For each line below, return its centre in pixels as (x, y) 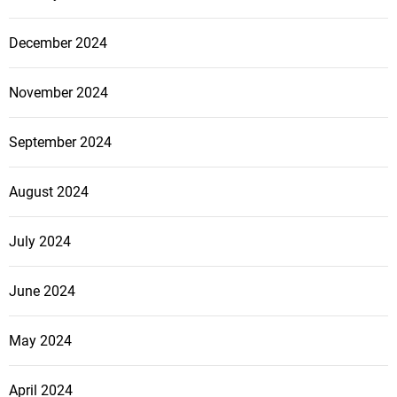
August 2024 (49, 192)
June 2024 (42, 292)
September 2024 (60, 143)
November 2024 (58, 93)
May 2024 (40, 341)
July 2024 (40, 242)
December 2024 (58, 43)
